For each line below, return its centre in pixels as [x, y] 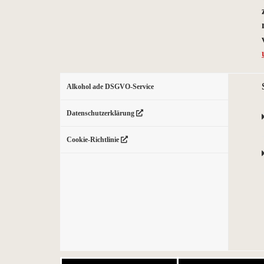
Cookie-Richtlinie [94, 140]
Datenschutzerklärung [101, 113]
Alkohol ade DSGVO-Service [110, 87]
